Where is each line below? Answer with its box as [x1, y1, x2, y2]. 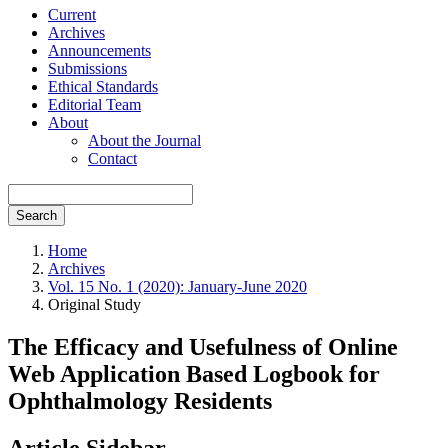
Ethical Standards [48, 78, 158, 95]
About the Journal [88, 132, 201, 149]
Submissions [48, 60, 127, 77]
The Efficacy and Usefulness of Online [8, 333, 398, 360]
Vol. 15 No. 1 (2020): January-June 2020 [48, 278, 307, 295]
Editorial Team [48, 96, 141, 113]
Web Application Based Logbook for [8, 360, 380, 387]
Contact [88, 150, 137, 167]
